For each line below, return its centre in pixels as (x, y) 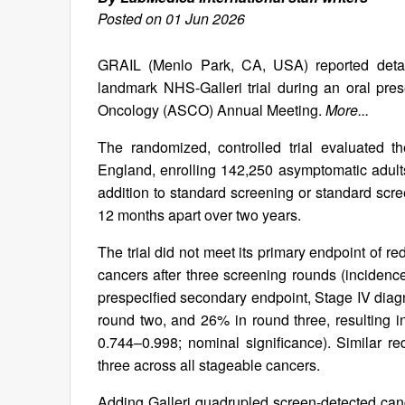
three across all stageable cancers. (209, 365)
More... (347, 110)
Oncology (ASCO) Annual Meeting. (212, 110)
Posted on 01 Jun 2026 (171, 19)
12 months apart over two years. (199, 215)
